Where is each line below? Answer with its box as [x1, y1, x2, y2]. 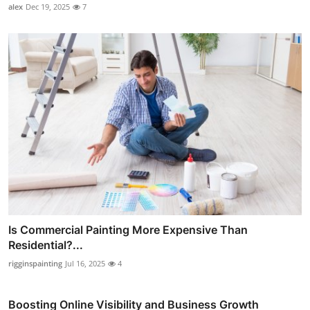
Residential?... [8, 237, 83, 252]
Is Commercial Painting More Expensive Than [8, 222, 248, 237]
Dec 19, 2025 [26, 1, 70, 12]
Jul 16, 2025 [65, 257, 105, 268]
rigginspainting [8, 257, 62, 268]
